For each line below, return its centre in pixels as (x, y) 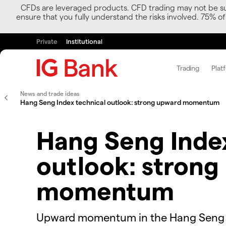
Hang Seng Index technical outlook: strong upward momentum (120, 102)
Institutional (84, 41)
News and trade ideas (50, 93)
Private (47, 41)
